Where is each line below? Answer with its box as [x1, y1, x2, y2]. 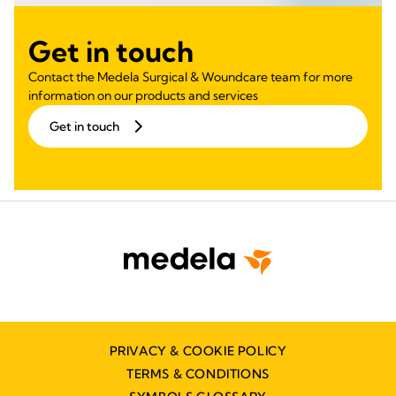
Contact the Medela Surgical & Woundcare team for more [28, 68, 353, 85]
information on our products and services [28, 87, 258, 103]
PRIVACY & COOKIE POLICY [109, 342, 287, 359]
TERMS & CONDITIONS [126, 365, 270, 382]
